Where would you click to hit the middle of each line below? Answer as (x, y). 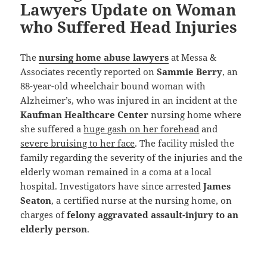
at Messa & (193, 57)
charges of (44, 214)
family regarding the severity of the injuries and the (132, 157)
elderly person (54, 229)
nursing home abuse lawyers (104, 57)
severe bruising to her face (78, 143)
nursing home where (195, 114)
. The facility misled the (185, 143)
